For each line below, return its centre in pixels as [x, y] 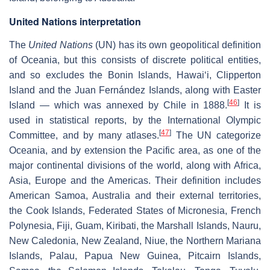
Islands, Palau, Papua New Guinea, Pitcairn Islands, [135, 256]
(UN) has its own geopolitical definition [177, 45]
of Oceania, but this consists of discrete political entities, [135, 60]
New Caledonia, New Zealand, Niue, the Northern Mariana [135, 241]
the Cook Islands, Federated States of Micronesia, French [135, 211]
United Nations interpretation [75, 22]
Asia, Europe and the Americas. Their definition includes [135, 181]
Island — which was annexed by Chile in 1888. [118, 105]
